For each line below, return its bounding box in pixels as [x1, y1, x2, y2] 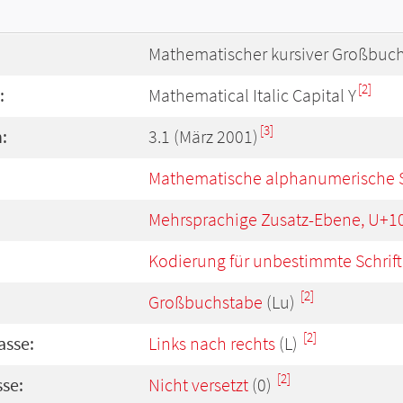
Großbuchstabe [148, 291, 263, 314]
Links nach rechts [148, 332, 275, 355]
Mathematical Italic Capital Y [148, 84, 356, 107]
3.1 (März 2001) [148, 125, 258, 148]
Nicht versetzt [148, 373, 248, 397]
